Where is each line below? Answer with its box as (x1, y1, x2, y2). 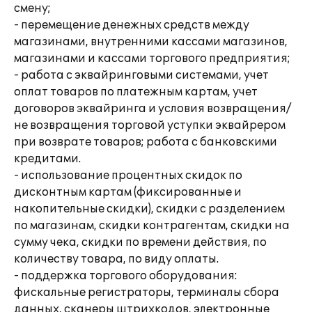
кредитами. (14, 152, 81, 166)
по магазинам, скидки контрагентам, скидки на (14, 219, 290, 233)
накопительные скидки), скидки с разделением (14, 202, 285, 216)
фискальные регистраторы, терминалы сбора (14, 286, 279, 299)
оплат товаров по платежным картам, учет (14, 85, 258, 99)
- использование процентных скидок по (14, 169, 242, 182)
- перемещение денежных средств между (14, 18, 249, 32)
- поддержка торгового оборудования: (14, 269, 237, 283)
